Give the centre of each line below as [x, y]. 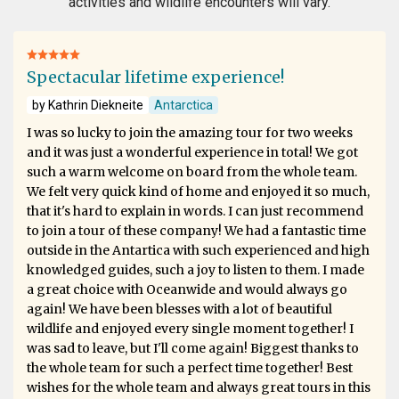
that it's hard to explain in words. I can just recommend [195, 212]
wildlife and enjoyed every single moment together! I [190, 329]
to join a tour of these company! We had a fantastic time [196, 231]
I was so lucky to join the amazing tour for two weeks [190, 133]
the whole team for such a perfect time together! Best [190, 368]
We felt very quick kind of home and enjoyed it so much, [198, 192]
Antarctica [183, 106]
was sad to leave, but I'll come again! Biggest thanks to [193, 349]
